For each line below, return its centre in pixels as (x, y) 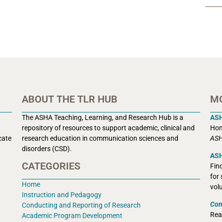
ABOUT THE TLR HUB (70, 99)
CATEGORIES (51, 166)
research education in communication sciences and (100, 138)
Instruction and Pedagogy (62, 195)
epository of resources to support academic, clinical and (110, 128)
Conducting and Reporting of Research (81, 205)
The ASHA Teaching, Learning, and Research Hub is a (103, 117)
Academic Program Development (72, 216)
